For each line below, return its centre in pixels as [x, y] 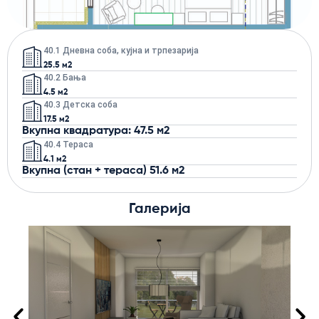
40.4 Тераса [68, 144]
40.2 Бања [65, 77]
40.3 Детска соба [80, 104]
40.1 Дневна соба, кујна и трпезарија [121, 50]
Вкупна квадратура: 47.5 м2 [96, 131]
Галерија [159, 209]
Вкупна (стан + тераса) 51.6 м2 [104, 171]
